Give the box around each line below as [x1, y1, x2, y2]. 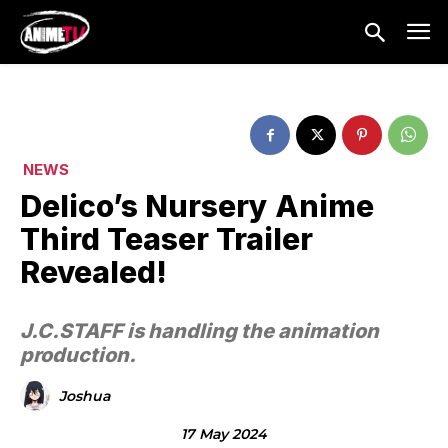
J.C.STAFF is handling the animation [20, 319, 379, 344]
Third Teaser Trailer [20, 221, 313, 258]
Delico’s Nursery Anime [20, 188, 374, 225]
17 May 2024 [181, 424, 267, 443]
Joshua [59, 387, 110, 406]
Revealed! [20, 254, 167, 291]
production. [20, 343, 136, 368]
